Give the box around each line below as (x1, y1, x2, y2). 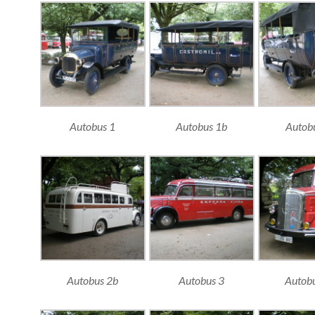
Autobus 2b (67, 273, 118, 287)
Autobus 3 (179, 273, 224, 287)
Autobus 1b (176, 120, 227, 134)
